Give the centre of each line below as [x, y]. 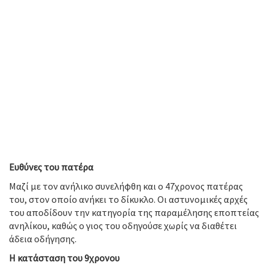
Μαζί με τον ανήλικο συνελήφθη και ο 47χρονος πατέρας [126, 186]
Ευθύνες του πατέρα [51, 167]
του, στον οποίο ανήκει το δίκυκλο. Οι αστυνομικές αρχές [128, 199]
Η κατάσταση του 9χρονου [64, 258]
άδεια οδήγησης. [43, 239]
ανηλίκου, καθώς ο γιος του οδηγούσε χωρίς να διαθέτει [123, 226]
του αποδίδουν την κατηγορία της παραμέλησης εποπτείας [134, 212]
